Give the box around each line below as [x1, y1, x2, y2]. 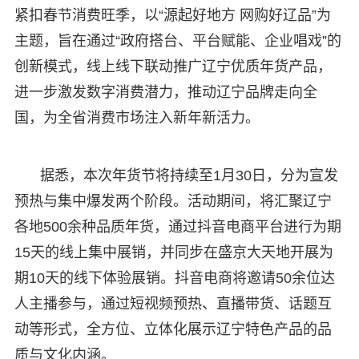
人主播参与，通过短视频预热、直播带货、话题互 [14, 295, 332, 312]
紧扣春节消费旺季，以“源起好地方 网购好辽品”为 [14, 6, 331, 23]
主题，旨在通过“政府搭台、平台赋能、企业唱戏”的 [14, 32, 341, 49]
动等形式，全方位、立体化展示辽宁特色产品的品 [14, 321, 332, 337]
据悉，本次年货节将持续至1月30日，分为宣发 [39, 167, 338, 184]
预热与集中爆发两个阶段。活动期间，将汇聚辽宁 [14, 192, 332, 209]
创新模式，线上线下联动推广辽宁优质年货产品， [14, 58, 332, 75]
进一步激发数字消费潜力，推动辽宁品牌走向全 [14, 83, 317, 100]
